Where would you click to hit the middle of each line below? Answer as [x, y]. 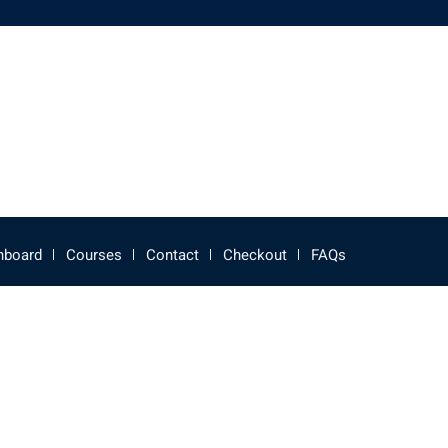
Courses [94, 255]
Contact [172, 255]
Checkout [255, 255]
